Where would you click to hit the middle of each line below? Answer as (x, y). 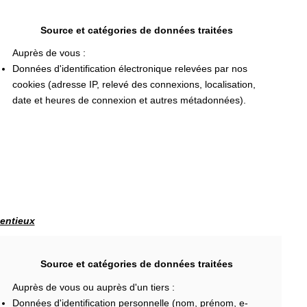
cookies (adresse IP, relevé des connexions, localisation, (134, 84)
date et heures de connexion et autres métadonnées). (129, 100)
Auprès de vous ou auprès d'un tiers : (93, 287)
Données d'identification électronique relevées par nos (130, 69)
